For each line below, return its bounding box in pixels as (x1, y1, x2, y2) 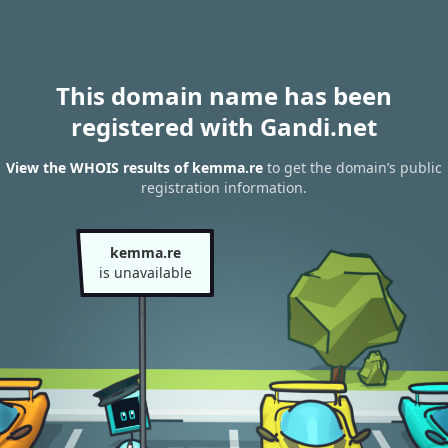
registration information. (141, 178, 307, 198)
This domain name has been (56, 79, 392, 112)
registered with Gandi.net (71, 110, 377, 143)
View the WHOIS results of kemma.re (6, 158, 263, 178)
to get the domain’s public (263, 158, 442, 178)
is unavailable (98, 263, 192, 282)
